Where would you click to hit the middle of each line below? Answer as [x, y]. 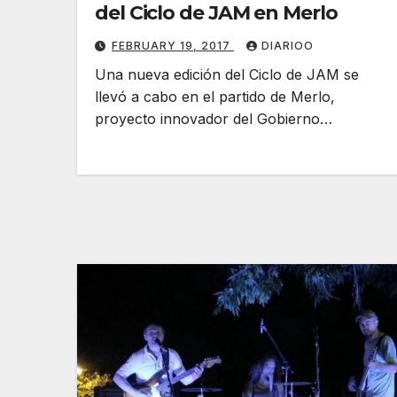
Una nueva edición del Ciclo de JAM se [227, 75]
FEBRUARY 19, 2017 [173, 46]
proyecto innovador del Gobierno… [214, 119]
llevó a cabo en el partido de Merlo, [215, 97]
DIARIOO [288, 46]
